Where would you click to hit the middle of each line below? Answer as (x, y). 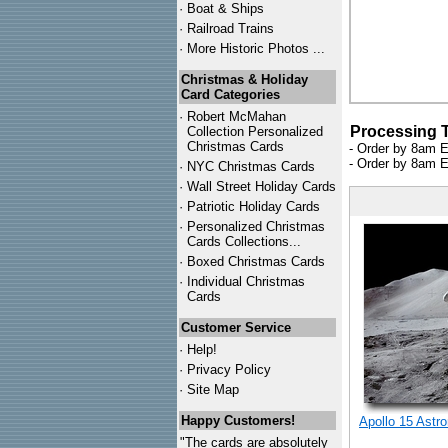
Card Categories (230, 94)
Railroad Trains (230, 28)
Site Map (213, 389)
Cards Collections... (244, 241)
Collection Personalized (255, 131)
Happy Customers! (238, 420)
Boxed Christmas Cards (256, 261)
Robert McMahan (236, 116)
